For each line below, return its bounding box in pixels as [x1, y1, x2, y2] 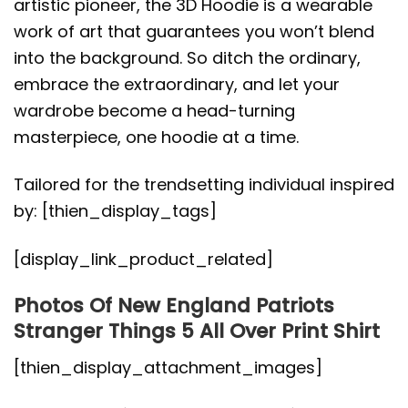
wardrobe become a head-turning [14, 98, 295, 122]
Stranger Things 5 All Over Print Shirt [14, 317, 380, 346]
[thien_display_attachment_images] [14, 355, 322, 379]
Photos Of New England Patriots [14, 291, 334, 321]
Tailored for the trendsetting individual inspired [14, 173, 394, 197]
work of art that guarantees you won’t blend [14, 19, 374, 43]
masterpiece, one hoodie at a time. [14, 125, 299, 148]
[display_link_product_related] [14, 247, 273, 270]
